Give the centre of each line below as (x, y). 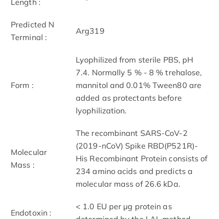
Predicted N (33, 24)
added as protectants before (129, 98)
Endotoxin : (31, 212)
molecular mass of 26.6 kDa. (128, 184)
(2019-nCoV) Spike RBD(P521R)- (137, 145)
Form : (22, 85)
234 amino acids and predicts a (134, 171)
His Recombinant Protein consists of (142, 158)
